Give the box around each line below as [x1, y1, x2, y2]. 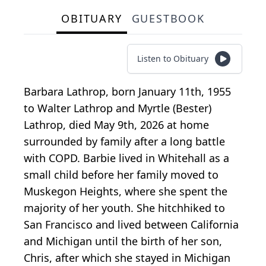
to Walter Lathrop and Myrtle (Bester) [24, 101, 211, 116]
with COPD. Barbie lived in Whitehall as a [24, 151, 229, 166]
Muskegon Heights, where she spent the [24, 184, 227, 199]
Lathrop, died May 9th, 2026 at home [24, 118, 209, 132]
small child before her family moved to [24, 167, 218, 182]
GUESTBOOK [131, 11, 205, 26]
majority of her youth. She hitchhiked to [24, 201, 225, 216]
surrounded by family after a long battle [24, 134, 225, 149]
